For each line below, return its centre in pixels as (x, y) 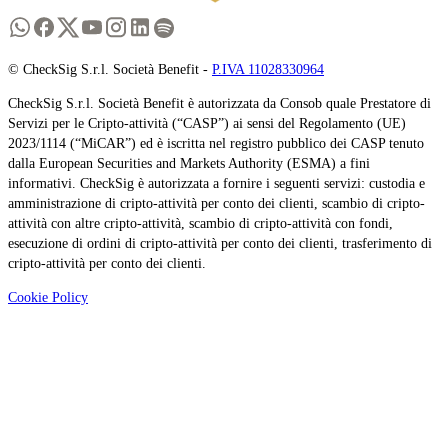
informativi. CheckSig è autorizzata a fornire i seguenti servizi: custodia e (216, 183)
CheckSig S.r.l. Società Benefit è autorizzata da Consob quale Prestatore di (219, 103)
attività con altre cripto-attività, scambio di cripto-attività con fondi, (200, 223)
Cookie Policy (48, 297)
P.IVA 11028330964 (268, 69)
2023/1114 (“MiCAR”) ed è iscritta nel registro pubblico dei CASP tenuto (216, 143)
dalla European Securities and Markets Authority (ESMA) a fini (189, 163)
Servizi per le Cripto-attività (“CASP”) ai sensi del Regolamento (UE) (207, 123)
